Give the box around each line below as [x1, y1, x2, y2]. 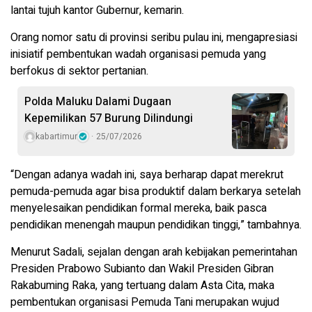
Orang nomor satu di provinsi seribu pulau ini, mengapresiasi [10, 29, 297, 47]
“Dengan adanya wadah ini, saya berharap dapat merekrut [10, 166, 283, 184]
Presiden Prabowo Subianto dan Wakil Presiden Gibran [10, 260, 274, 278]
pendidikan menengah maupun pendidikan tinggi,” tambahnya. [10, 217, 302, 234]
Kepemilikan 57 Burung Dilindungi [24, 110, 193, 127]
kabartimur [36, 130, 77, 143]
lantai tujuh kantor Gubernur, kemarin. [10, 2, 184, 19]
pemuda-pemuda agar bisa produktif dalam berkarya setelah [10, 183, 301, 201]
